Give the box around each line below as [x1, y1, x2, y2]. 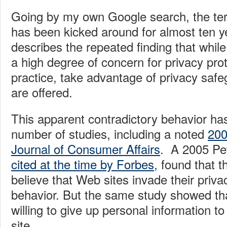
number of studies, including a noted [11, 124, 208, 142]
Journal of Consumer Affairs [11, 139, 160, 158]
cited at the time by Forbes [11, 155, 154, 173]
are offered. [11, 83, 72, 101]
